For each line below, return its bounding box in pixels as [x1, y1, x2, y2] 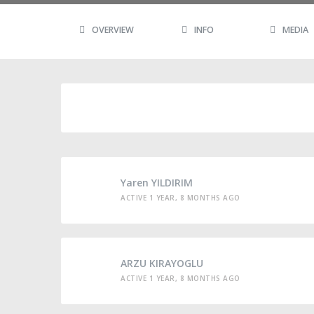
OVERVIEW [92, 24, 134, 36]
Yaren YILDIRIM [121, 176, 193, 189]
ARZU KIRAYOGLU [121, 257, 203, 270]
